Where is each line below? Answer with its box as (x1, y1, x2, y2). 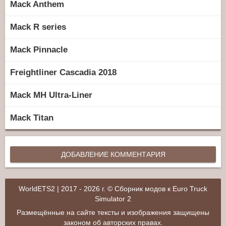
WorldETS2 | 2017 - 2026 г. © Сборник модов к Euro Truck (19, 185, 207, 193)
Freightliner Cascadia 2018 (10, 67, 117, 77)
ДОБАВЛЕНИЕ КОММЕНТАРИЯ (61, 150, 165, 158)
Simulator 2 (95, 195, 131, 203)
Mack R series (10, 22, 66, 32)
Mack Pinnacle (10, 44, 68, 54)
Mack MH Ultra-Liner (10, 90, 92, 100)
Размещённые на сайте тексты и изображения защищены (17, 208, 209, 216)
